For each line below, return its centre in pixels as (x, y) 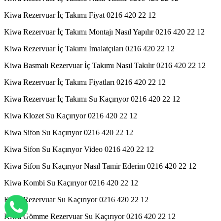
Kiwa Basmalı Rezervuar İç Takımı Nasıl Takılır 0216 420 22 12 (105, 65)
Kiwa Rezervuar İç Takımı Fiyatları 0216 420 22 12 (85, 82)
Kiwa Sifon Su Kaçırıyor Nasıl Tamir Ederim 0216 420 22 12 (100, 166)
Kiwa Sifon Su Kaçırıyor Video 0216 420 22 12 (79, 149)
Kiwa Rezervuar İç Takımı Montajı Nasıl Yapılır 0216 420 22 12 (104, 32)
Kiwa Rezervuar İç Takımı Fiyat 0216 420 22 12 (80, 15)
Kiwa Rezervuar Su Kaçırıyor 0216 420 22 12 (76, 199)
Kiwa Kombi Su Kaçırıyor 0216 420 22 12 (71, 183)
